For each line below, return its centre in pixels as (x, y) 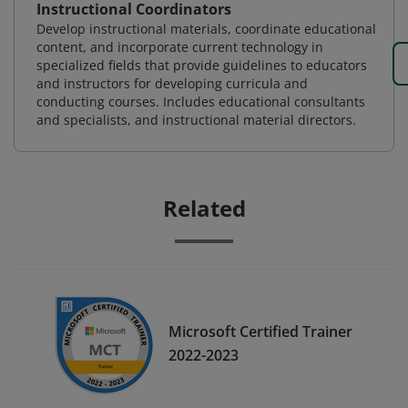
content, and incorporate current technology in (180, 47)
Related (204, 208)
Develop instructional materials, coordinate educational (206, 29)
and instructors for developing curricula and (172, 83)
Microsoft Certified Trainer (260, 331)
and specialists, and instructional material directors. (196, 120)
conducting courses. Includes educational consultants (201, 102)
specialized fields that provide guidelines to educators (202, 65)
